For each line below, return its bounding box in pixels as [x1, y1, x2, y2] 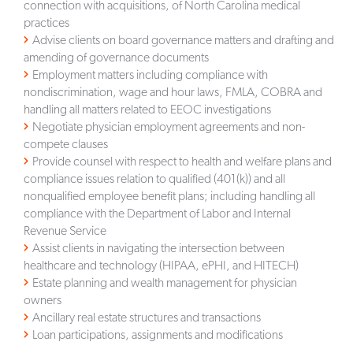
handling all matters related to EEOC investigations [24, 101, 272, 117]
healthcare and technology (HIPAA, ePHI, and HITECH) [24, 257, 299, 273]
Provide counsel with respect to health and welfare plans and [32, 153, 333, 169]
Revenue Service [24, 222, 107, 238]
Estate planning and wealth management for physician [32, 274, 298, 290]
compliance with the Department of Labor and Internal [24, 205, 292, 221]
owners [24, 292, 62, 307]
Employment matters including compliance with [32, 66, 269, 82]
